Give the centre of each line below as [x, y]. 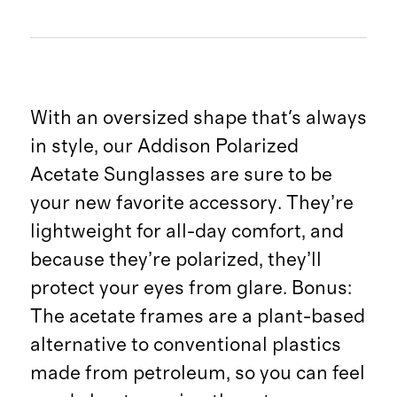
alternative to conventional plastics [185, 345]
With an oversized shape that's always [198, 118]
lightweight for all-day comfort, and [187, 232]
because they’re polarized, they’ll [175, 260]
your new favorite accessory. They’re [191, 203]
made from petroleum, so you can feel [197, 374]
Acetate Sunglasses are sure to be [181, 175]
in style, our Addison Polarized [164, 147]
